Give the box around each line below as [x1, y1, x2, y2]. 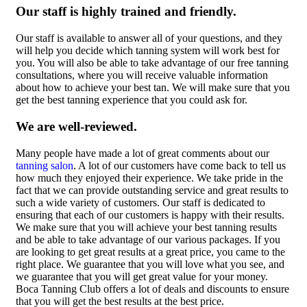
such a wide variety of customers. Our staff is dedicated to [16, 196, 265, 208]
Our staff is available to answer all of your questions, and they [16, 32, 282, 45]
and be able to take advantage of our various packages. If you [16, 233, 280, 245]
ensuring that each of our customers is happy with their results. [16, 208, 284, 221]
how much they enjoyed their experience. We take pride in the [16, 171, 283, 184]
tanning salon [16, 159, 73, 171]
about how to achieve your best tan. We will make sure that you [16, 82, 290, 94]
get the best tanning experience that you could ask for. [16, 94, 247, 106]
